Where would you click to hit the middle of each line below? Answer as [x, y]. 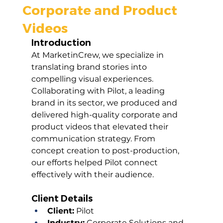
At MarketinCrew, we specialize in [98, 55]
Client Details [62, 199]
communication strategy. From [94, 139]
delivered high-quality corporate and [105, 115]
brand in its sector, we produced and [105, 103]
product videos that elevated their [101, 127]
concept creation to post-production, [106, 151]
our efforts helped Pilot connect [95, 163]
